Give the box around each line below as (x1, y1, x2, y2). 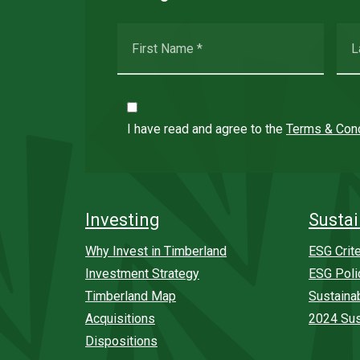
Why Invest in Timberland (85, 243, 227, 259)
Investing (85, 209, 160, 230)
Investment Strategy (85, 265, 199, 281)
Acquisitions (85, 310, 155, 326)
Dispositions (85, 333, 157, 349)
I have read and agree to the (127, 121, 286, 137)
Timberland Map (85, 288, 176, 304)
